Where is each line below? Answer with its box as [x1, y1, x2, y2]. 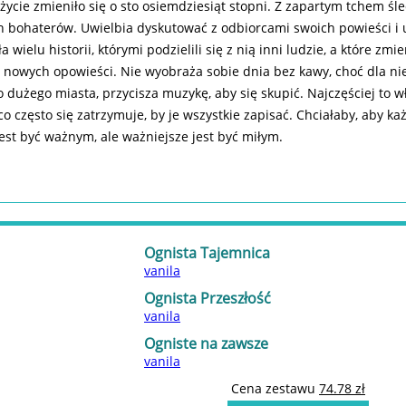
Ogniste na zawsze [144, 333, 268, 353]
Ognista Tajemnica [144, 242, 270, 263]
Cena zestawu [231, 379, 319, 397]
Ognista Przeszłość [144, 287, 271, 308]
